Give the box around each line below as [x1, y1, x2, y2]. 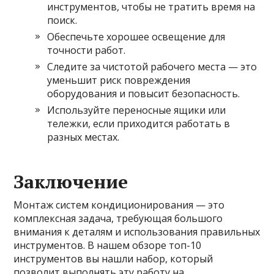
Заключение [13, 169, 128, 194]
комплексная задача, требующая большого [13, 211, 223, 225]
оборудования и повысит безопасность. [47, 86, 240, 100]
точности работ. [47, 43, 126, 57]
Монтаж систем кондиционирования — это [13, 198, 225, 212]
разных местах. [47, 130, 120, 144]
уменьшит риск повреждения [47, 73, 191, 87]
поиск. [47, 13, 78, 27]
